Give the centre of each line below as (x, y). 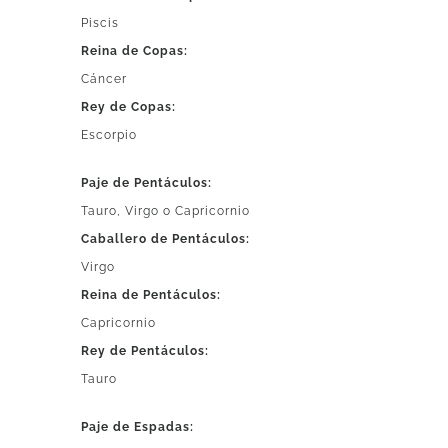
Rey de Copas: (129, 106)
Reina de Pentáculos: (151, 294)
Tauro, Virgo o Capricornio (166, 210)
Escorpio (109, 134)
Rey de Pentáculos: (145, 350)
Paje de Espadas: (138, 426)
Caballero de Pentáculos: (166, 238)
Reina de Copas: (135, 50)
